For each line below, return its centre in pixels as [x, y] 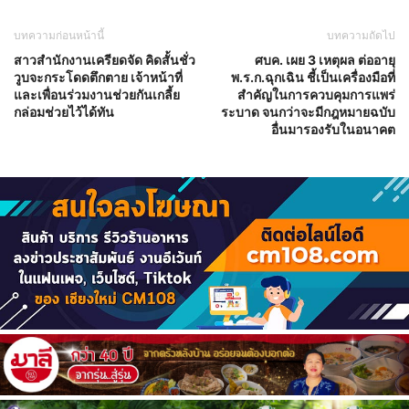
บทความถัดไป [361, 35]
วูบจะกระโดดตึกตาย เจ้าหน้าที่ [98, 77]
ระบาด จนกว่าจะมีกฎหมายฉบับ [308, 111]
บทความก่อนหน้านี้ [59, 35]
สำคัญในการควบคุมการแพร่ [316, 94]
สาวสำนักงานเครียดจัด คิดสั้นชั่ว [105, 59]
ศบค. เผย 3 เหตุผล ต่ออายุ [325, 59]
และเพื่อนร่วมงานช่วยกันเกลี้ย [97, 94]
